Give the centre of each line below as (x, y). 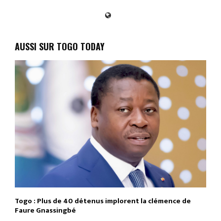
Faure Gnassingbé (45, 211)
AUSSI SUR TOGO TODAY (60, 46)
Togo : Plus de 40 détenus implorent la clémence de (103, 201)
